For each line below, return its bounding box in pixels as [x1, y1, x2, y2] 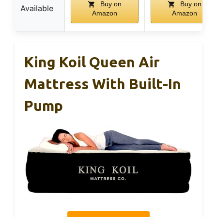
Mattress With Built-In [24, 75, 181, 92]
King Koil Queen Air [24, 53, 160, 70]
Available [20, 3, 53, 13]
